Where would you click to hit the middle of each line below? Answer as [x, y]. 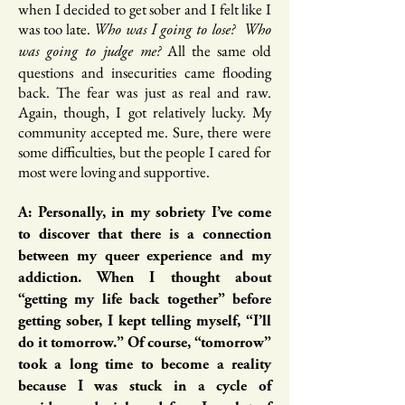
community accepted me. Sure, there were [145, 132]
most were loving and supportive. [114, 172]
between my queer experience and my [145, 257]
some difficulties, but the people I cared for [145, 152]
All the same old [216, 51]
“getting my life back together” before [145, 301]
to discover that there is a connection [145, 235]
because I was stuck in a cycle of [145, 387]
